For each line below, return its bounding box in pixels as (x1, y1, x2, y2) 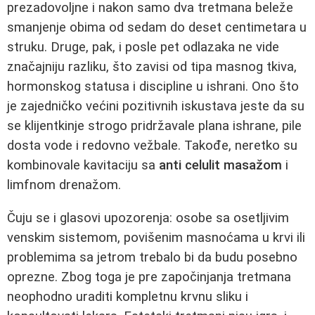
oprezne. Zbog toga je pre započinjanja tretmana (7, 269, 291, 285)
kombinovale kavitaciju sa (7, 157, 159, 174)
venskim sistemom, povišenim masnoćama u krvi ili (7, 230, 305, 246)
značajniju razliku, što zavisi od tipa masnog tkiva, (7, 59, 297, 75)
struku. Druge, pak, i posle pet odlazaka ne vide (7, 39, 279, 56)
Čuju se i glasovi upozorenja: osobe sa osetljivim (7, 210, 289, 226)
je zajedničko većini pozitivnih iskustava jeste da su (7, 98, 304, 115)
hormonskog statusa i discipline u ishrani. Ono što (7, 79, 299, 95)
